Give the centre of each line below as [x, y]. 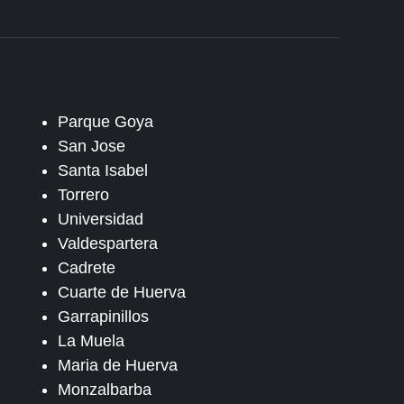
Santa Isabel [102, 170]
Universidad [100, 219]
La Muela [91, 341]
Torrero [83, 195]
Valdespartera [107, 243]
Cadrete [86, 268]
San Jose [91, 146]
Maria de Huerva [117, 365]
